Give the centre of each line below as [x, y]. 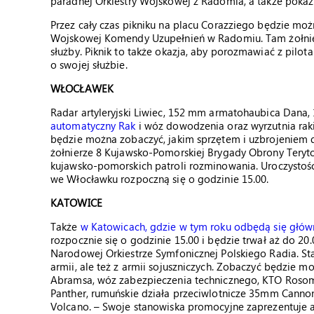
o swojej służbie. [89, 64]
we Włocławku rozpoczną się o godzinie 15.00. [160, 179]
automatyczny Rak [95, 125]
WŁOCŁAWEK [82, 88]
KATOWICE [76, 203]
